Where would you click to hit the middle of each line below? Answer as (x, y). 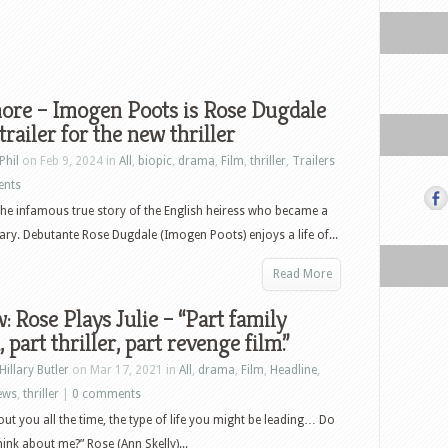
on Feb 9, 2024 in (69, 161)
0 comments (106, 394)
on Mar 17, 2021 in (124, 370)
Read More (302, 274)
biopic (155, 161)
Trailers (313, 161)
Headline (293, 370)
